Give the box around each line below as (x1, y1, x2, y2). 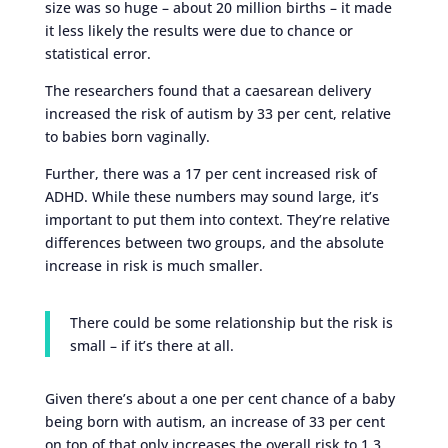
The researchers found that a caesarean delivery (44, 80, 371, 100)
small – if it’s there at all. (69, 335, 234, 355)
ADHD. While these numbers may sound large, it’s (44, 186, 379, 206)
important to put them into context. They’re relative (44, 209, 390, 229)
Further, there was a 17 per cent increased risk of (44, 163, 377, 183)
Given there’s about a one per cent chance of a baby (44, 388, 395, 408)
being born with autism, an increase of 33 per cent (44, 411, 385, 431)
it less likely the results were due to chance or (44, 20, 353, 40)
